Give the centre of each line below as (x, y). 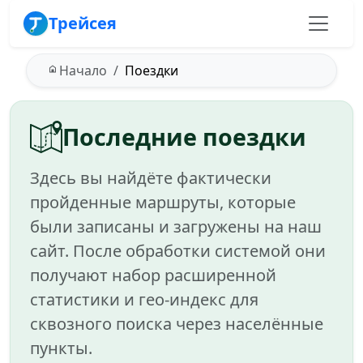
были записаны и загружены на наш (176, 226)
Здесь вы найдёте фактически (151, 178)
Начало (83, 70)
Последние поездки (184, 137)
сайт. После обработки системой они (178, 251)
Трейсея (83, 23)
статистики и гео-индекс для (144, 299)
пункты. (61, 348)
